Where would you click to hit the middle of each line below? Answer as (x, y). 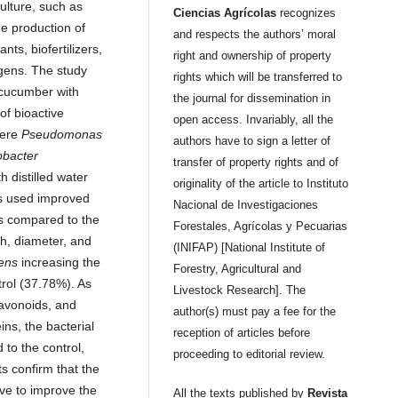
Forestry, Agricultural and (238, 269)
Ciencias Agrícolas (225, 13)
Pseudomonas (61, 134)
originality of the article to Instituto (261, 184)
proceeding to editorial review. (260, 354)
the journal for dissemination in (252, 99)
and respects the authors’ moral (255, 35)
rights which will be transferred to (258, 77)
